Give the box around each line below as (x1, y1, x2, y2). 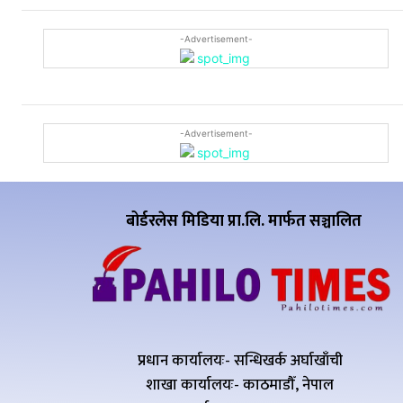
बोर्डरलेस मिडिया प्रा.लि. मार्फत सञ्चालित (125, 208, 362, 236)
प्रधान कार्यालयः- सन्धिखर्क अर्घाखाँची (137, 348, 343, 374)
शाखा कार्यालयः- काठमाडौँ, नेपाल (146, 372, 335, 399)
